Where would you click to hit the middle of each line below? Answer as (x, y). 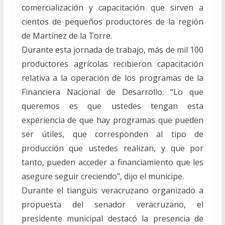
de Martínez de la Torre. (67, 35)
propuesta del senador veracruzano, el (113, 204)
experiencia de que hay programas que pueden (113, 120)
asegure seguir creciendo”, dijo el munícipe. (102, 176)
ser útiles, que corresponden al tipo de (113, 134)
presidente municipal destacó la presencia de (113, 218)
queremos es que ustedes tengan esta (113, 106)
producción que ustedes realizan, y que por (113, 148)
